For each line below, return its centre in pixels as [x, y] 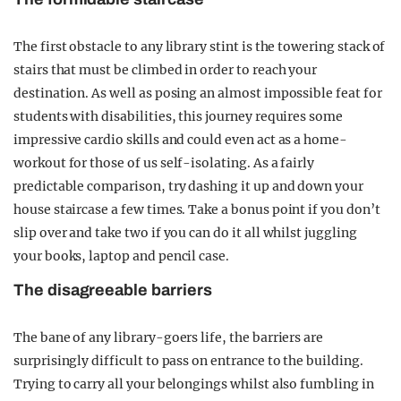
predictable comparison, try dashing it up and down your [188, 186]
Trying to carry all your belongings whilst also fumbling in [194, 384]
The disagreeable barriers [113, 290]
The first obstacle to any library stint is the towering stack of [200, 46]
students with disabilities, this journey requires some [178, 116]
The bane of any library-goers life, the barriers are [169, 337]
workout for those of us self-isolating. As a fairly [164, 162]
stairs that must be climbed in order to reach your [166, 69]
